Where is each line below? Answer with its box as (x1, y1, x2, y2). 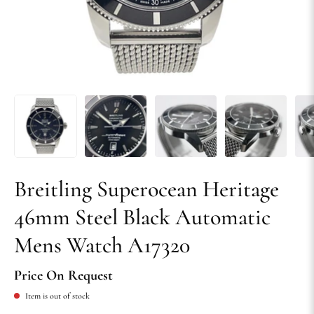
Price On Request (14, 267, 113, 285)
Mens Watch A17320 (14, 231, 190, 259)
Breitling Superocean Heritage (14, 175, 279, 203)
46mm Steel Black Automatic (14, 203, 271, 231)
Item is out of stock (25, 291, 90, 301)
